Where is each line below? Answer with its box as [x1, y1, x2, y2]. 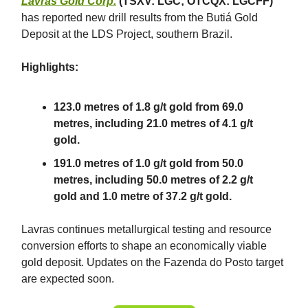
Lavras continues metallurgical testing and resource [21, 223, 272, 235]
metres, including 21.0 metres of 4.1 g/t [54, 117, 253, 129]
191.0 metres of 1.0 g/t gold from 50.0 [54, 157, 243, 169]
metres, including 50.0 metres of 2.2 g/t [54, 173, 253, 186]
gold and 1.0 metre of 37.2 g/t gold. [54, 190, 232, 202]
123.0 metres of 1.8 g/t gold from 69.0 [54, 100, 243, 113]
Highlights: [21, 60, 78, 73]
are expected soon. [21, 272, 114, 285]
